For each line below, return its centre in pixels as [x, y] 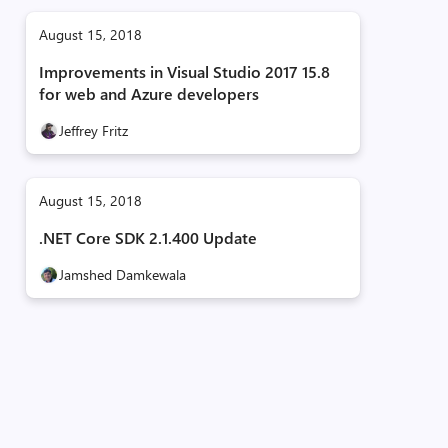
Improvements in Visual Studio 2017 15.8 [184, 71]
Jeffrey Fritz [93, 130]
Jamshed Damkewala [122, 274]
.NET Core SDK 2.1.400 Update [147, 237]
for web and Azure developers [148, 93]
